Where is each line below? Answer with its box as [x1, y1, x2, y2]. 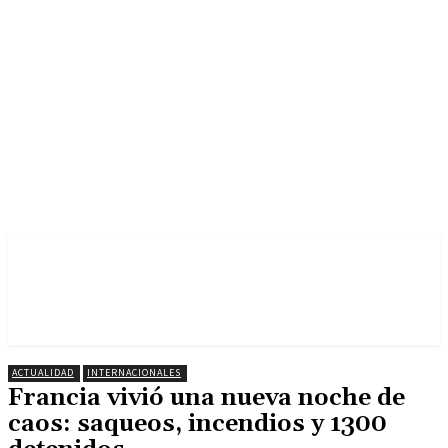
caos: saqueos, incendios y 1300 [8, 409, 387, 439]
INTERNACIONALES [87, 366, 181, 379]
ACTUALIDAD [12, 366, 74, 379]
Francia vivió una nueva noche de [8, 383, 405, 413]
